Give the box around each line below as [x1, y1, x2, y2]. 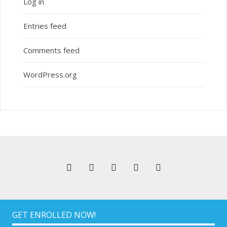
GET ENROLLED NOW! [12, 209, 96, 221]
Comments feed [23, 45, 80, 56]
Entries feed [23, 21, 66, 31]
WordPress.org [23, 69, 77, 80]
